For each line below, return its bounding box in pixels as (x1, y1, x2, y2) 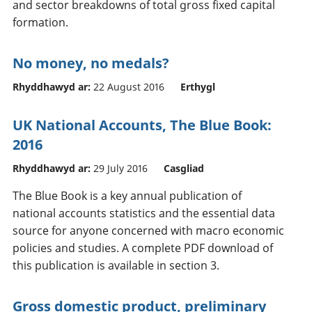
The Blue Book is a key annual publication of (13, 187, 242, 203)
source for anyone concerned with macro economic (13, 222, 284, 238)
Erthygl (180, 79, 215, 93)
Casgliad (164, 161, 204, 175)
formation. (13, 14, 68, 30)
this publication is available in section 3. (13, 257, 219, 273)
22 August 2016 (93, 79, 164, 93)
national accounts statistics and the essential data (13, 205, 275, 221)
